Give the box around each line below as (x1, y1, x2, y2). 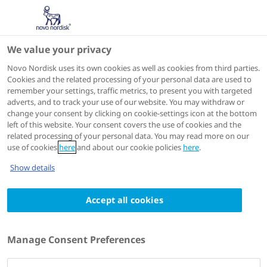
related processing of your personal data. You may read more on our (7, 131, 249, 141)
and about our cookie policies (75, 142, 183, 153)
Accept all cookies (86, 194, 163, 206)
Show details (10, 162, 55, 173)
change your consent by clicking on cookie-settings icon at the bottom (7, 108, 257, 119)
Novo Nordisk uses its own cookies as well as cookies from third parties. (7, 63, 260, 73)
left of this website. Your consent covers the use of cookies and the (7, 119, 241, 130)
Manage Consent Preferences (7, 233, 145, 246)
